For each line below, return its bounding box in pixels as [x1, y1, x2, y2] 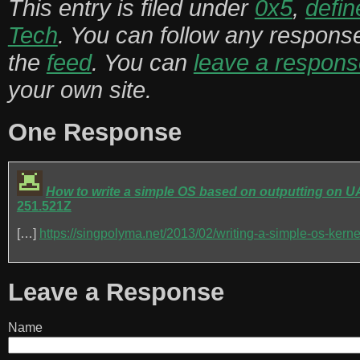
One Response [7, 118, 182, 146]
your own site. [7, 76, 152, 103]
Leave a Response [7, 277, 224, 305]
